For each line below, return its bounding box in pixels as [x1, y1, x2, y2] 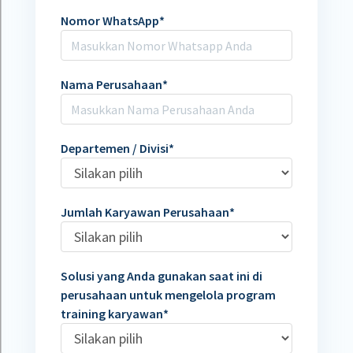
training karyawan [60, 306, 163, 321]
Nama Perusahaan [60, 76, 162, 92]
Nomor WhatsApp [60, 13, 159, 28]
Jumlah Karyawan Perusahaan [60, 204, 229, 220]
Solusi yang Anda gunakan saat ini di [60, 268, 262, 284]
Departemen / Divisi [60, 140, 169, 156]
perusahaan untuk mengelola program [60, 287, 276, 303]
